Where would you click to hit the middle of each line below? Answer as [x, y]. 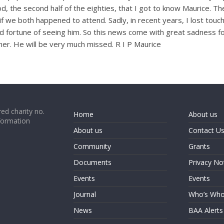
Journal [85, 194]
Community [92, 146]
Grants [199, 146]
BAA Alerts [205, 210]
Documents [92, 162]
